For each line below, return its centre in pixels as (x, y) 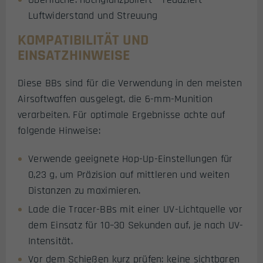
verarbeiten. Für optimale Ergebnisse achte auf (122, 114)
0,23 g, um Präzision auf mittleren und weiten (129, 175)
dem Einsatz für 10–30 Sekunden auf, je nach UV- (136, 225)
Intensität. (50, 241)
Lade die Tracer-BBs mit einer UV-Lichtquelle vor (135, 209)
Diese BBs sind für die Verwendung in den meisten (130, 83)
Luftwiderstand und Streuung (93, 15)
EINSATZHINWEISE (74, 55)
